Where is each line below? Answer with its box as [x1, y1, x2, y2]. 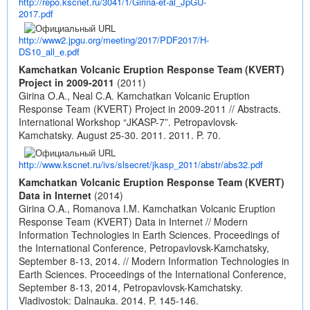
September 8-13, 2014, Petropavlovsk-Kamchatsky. [19, 280, 243, 294]
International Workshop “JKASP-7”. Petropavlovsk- [19, 115, 238, 129]
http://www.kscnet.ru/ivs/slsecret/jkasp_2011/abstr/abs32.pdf [19, 158, 263, 171]
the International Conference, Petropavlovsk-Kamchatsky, [19, 241, 269, 255]
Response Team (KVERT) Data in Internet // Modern [19, 215, 248, 228]
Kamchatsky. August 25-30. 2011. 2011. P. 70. [19, 128, 221, 142]
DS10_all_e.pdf [19, 45, 80, 58]
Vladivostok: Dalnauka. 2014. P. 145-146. [19, 293, 199, 307]
